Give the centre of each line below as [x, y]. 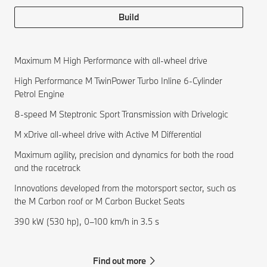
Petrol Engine [39, 94]
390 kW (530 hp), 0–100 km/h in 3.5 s [87, 222]
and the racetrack [47, 168]
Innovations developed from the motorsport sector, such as [125, 188]
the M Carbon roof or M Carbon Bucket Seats [100, 201]
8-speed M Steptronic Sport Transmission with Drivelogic [121, 114]
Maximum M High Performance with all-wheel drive [111, 61]
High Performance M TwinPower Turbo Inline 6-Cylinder [118, 81]
